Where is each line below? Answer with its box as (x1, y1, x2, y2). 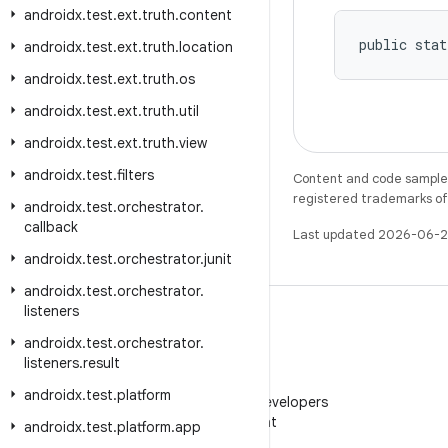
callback (24, 218, 78, 236)
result (83, 354, 120, 372)
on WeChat (203, 413, 277, 431)
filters (117, 166, 154, 184)
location (179, 38, 233, 56)
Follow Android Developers (152, 393, 328, 411)
